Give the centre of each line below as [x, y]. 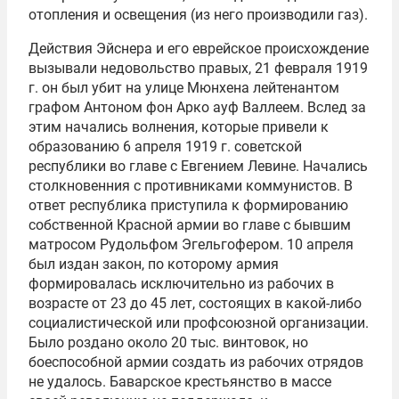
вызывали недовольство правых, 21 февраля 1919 [198, 68]
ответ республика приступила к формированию [188, 205]
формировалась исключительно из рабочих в [181, 283]
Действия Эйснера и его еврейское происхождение [199, 48]
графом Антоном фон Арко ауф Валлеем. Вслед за [197, 107]
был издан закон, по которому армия [154, 264]
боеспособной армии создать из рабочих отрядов [196, 362]
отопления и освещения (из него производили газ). [198, 14]
